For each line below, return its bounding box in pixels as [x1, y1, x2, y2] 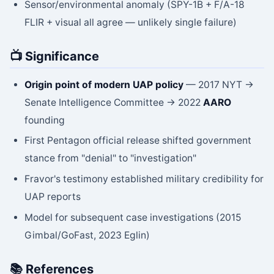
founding [24, 114, 65, 126]
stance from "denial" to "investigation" [24, 152, 196, 165]
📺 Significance [10, 49, 99, 64]
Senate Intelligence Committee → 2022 [24, 96, 203, 108]
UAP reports [24, 191, 81, 203]
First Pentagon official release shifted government [24, 135, 251, 147]
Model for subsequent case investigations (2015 [24, 211, 242, 223]
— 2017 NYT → [183, 78, 254, 91]
